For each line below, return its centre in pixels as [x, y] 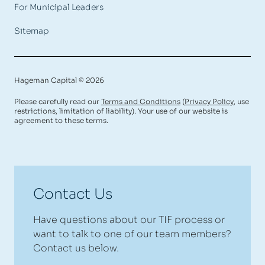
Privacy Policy [209, 102]
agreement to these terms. [61, 121]
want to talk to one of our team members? [132, 234]
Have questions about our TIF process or [129, 220]
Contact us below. [76, 248]
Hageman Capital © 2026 [59, 80]
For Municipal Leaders [59, 7]
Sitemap [32, 31]
